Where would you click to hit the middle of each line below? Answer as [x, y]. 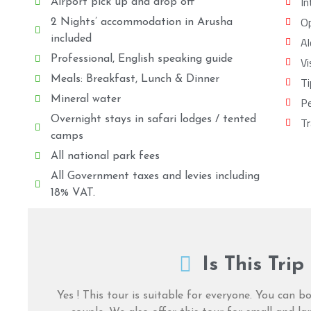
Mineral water [85, 99]
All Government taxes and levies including [155, 176]
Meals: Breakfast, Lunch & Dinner [135, 79]
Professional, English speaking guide [141, 59]
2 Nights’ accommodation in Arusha [141, 22]
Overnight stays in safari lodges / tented [153, 119]
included [71, 39]
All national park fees [105, 156]
